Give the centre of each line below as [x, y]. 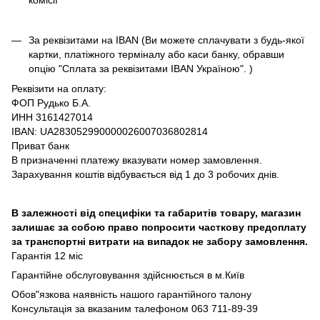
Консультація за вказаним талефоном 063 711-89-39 [135, 309]
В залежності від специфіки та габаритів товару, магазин [156, 213]
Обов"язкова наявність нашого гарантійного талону [131, 295]
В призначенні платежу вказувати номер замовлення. [137, 160]
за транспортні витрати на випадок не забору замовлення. [160, 242]
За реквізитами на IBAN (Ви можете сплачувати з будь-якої [166, 40]
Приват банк [40, 146]
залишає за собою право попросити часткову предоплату [159, 227]
